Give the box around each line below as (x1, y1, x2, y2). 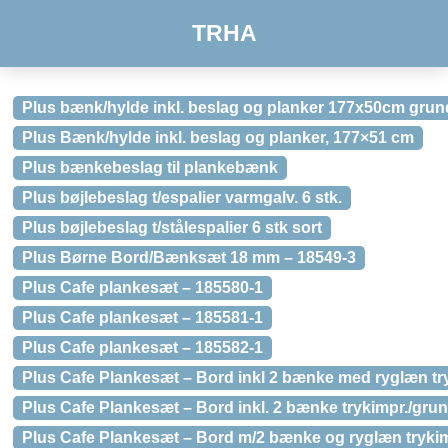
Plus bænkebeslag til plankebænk (22, 159, 278, 176)
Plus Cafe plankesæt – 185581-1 (22, 309, 263, 326)
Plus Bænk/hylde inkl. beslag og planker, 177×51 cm (22, 129, 414, 146)
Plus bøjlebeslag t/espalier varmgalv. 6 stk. (22, 189, 342, 206)
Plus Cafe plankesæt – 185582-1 (22, 339, 263, 356)
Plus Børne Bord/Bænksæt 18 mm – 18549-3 (22, 249, 356, 266)
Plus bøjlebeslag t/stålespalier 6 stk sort (22, 219, 322, 236)
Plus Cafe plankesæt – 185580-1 (22, 279, 263, 296)
